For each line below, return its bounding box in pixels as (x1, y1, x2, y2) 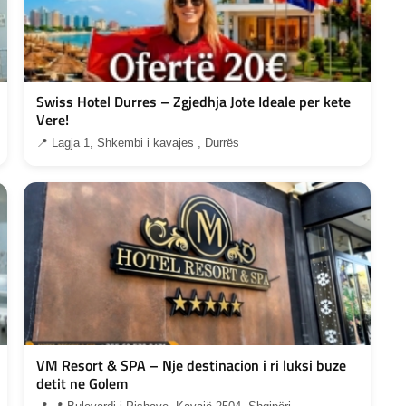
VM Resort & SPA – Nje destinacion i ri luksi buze (36, 353, 347, 376)
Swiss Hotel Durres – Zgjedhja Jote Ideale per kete (36, 90, 352, 112)
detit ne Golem (36, 372, 129, 394)
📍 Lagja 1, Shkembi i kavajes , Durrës (36, 135, 240, 150)
